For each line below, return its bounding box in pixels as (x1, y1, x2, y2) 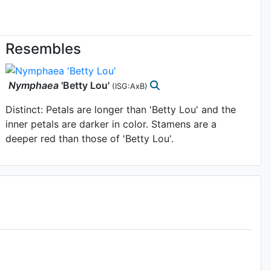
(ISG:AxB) (112, 81, 151, 91)
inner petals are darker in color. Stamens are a (5, 117, 217, 130)
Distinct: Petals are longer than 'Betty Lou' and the (5, 103, 237, 116)
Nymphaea (8, 79, 59, 91)
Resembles (5, 40, 82, 57)
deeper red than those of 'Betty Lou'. (5, 132, 174, 145)
